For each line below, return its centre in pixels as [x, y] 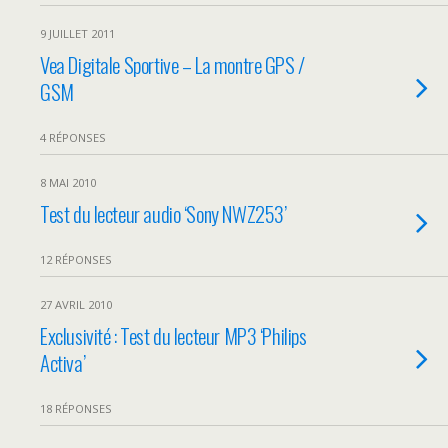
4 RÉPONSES [73, 137]
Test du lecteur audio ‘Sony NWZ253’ [163, 213]
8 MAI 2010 [68, 182]
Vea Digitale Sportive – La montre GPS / [172, 64]
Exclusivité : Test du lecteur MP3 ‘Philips [173, 335]
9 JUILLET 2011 [77, 33]
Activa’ [63, 362]
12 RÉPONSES [76, 259]
